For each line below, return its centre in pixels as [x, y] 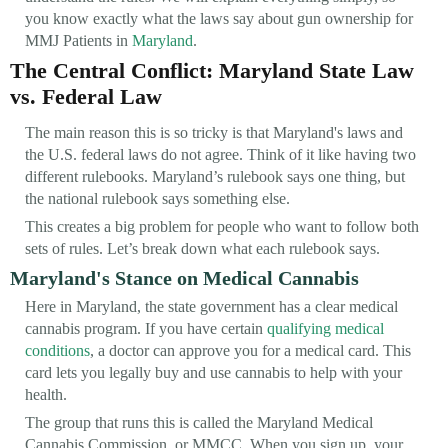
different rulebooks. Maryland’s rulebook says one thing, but [215, 176]
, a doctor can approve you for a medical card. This [250, 350]
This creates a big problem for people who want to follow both [222, 226]
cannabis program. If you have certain [146, 328]
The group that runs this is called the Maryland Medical [199, 422]
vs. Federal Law [86, 96]
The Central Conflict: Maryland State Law [212, 70]
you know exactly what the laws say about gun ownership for [219, 18]
